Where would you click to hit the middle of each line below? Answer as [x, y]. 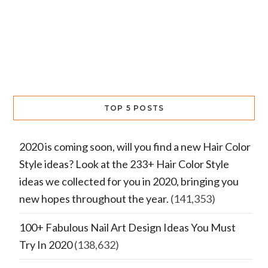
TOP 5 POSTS [134, 108]
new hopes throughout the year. [94, 198]
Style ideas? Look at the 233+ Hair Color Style [124, 164]
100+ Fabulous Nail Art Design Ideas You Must [127, 227]
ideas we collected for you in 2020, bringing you [129, 181]
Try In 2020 [45, 244]
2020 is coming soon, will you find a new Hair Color [135, 146]
